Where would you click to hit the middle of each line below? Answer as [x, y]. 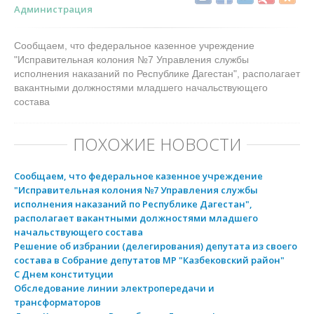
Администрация [53, 9]
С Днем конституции [64, 274]
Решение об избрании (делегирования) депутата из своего [156, 246]
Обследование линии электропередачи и [114, 288]
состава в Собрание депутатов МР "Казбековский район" [149, 260]
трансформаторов [57, 302]
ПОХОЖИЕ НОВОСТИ [157, 144]
